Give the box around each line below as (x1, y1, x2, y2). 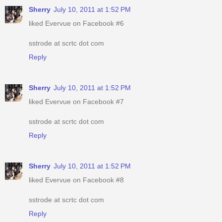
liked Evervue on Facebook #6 (29, 19, 124, 28)
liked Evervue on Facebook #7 (29, 98, 124, 106)
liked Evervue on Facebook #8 (29, 176, 124, 184)
